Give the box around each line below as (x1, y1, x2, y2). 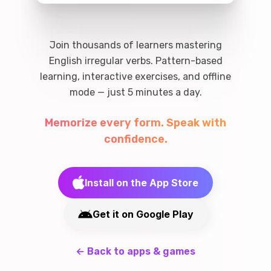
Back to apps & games (87, 246, 195, 257)
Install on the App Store (85, 177, 198, 189)
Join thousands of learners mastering (49, 39, 222, 51)
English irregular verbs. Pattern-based (48, 55, 223, 67)
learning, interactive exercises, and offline (40, 71, 231, 82)
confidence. (103, 132, 168, 146)
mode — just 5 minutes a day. (69, 87, 202, 98)
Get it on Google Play (92, 208, 194, 220)
